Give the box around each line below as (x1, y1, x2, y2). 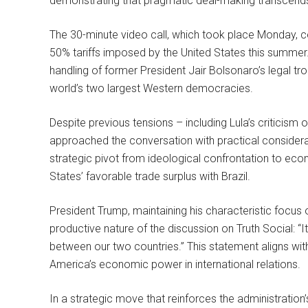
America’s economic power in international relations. (49, 258, 300, 271)
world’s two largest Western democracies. (49, 82, 253, 95)
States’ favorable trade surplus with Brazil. (49, 170, 250, 183)
